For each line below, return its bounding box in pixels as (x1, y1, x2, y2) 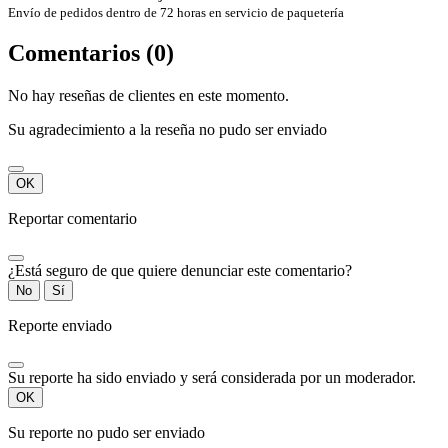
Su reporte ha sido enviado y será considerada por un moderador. (8, 369, 416, 387)
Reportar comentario (8, 210, 137, 228)
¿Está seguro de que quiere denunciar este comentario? (8, 262, 352, 280)
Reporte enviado (8, 317, 112, 335)
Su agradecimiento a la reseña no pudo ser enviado (8, 121, 327, 139)
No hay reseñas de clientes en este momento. (8, 87, 289, 105)
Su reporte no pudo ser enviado (8, 424, 205, 442)
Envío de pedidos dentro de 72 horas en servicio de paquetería (8, 4, 344, 20)
